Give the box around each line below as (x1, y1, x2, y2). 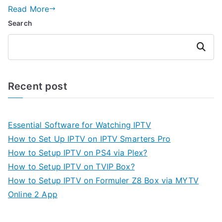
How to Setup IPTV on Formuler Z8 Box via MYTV (8, 175, 199, 185)
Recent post (8, 80, 67, 92)
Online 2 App (8, 189, 57, 199)
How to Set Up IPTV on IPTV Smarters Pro (8, 133, 171, 144)
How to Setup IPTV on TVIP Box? (8, 161, 135, 171)
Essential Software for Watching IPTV (8, 119, 151, 130)
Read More (8, 3, 50, 14)
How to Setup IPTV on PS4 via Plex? (8, 147, 148, 158)
